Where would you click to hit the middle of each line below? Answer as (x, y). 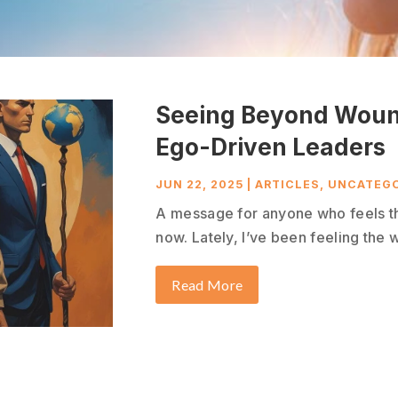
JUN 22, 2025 (200, 185)
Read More (207, 285)
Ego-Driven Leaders (271, 147)
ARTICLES (288, 185)
